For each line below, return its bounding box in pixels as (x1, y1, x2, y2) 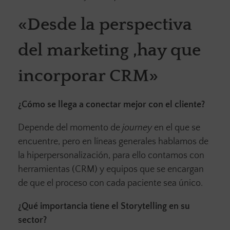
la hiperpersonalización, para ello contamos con (18, 150, 204, 161)
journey (122, 122, 152, 133)
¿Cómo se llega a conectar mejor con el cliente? (18, 99, 205, 110)
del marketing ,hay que (18, 41, 201, 60)
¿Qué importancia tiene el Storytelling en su (18, 201, 190, 212)
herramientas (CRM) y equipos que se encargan (18, 164, 204, 175)
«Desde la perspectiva (18, 15, 192, 34)
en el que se (152, 122, 200, 133)
